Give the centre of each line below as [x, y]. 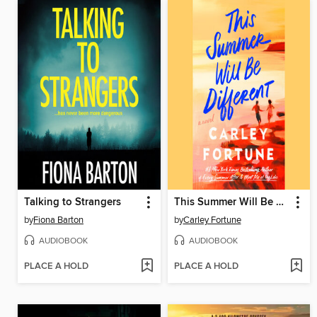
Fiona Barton [58, 220]
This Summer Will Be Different [279, 202]
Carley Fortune [212, 220]
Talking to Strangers [73, 202]
